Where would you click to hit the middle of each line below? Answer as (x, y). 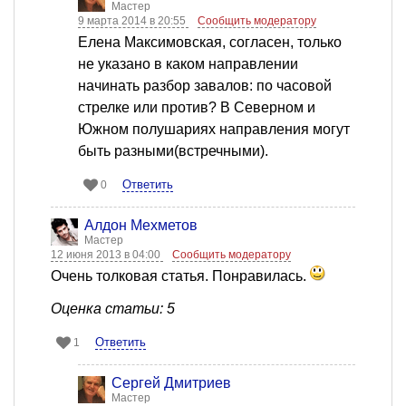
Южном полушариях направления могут (214, 130)
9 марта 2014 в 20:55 (133, 21)
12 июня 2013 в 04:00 (107, 255)
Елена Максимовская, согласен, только (210, 43)
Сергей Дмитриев (171, 383)
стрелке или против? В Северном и (197, 108)
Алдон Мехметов (141, 226)
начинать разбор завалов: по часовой (205, 86)
